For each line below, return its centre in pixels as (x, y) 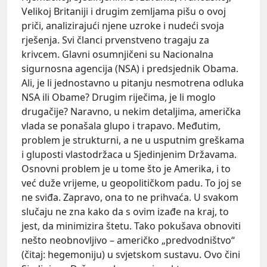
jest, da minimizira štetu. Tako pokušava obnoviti (131, 226)
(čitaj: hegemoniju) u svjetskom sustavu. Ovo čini (131, 254)
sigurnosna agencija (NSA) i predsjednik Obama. (130, 68)
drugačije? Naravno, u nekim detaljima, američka (131, 111)
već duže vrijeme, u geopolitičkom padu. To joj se (131, 183)
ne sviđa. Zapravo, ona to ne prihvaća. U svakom (130, 197)
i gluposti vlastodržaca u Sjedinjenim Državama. (129, 154)
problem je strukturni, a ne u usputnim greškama (133, 140)
